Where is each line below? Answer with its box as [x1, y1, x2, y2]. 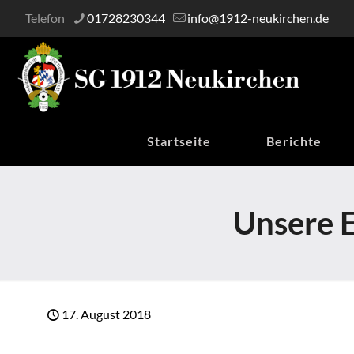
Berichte [266, 134, 322, 149]
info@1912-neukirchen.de [187, 10, 329, 25]
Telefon [25, 10, 65, 25]
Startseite [147, 134, 211, 149]
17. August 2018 [62, 307, 151, 322]
